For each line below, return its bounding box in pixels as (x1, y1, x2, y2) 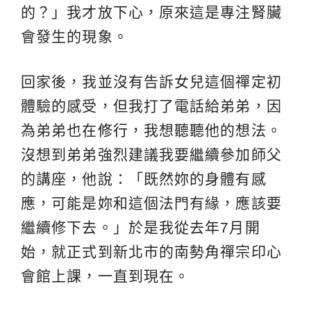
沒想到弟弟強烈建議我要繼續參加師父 (21, 146, 282, 163)
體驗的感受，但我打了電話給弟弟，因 (21, 98, 282, 115)
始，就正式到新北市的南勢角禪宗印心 (21, 244, 282, 260)
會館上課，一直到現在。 (21, 268, 190, 285)
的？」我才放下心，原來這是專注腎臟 (21, 4, 282, 21)
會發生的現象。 (21, 28, 128, 45)
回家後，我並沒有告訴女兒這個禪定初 (21, 74, 282, 90)
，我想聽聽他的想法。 (128, 122, 282, 139)
